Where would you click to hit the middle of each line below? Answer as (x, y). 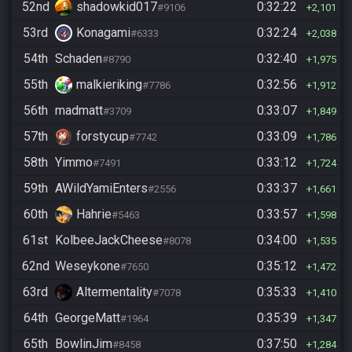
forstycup (103, 136)
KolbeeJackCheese (109, 240)
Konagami (103, 33)
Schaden (79, 59)
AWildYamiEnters (101, 188)
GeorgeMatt (88, 318)
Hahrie (94, 214)
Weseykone (88, 266)
